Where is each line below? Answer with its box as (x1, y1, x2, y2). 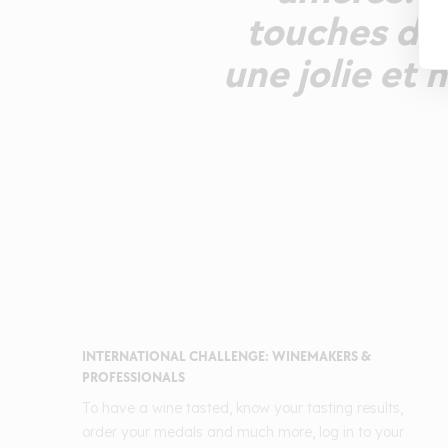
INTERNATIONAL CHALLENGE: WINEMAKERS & (82, 348, 371, 366)
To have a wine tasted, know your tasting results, (82, 399, 403, 418)
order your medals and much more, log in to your (82, 423, 404, 442)
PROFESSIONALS (82, 369, 185, 387)
